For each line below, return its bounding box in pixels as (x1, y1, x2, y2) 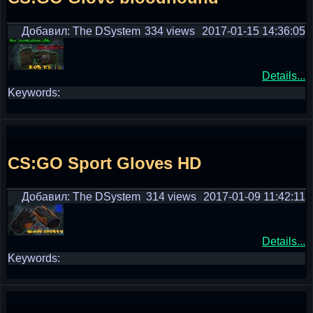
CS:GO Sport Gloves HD (8, 153, 201, 173)
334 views (145, 25, 195, 37)
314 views (146, 191, 196, 203)
